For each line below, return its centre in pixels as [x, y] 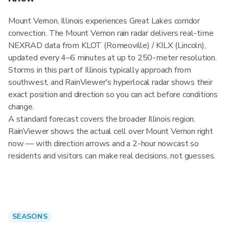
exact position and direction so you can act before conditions [113, 95]
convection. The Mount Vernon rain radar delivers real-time [111, 33]
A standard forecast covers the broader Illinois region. [102, 119]
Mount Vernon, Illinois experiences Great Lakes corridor [104, 21]
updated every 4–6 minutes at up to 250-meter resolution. [112, 58]
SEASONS [30, 216]
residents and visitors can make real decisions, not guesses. [112, 156]
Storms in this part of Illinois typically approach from [100, 70]
